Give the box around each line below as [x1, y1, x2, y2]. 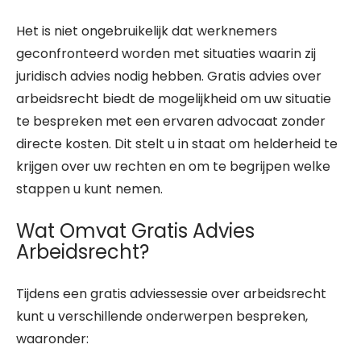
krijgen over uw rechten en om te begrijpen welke [16, 157, 330, 176]
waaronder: [16, 330, 89, 348]
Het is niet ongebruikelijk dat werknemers [16, 22, 277, 40]
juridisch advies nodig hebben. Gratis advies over [16, 67, 322, 85]
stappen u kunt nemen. [16, 180, 163, 198]
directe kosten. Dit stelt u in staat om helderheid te [16, 135, 338, 153]
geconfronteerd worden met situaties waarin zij [16, 44, 316, 63]
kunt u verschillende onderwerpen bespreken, [16, 307, 308, 326]
